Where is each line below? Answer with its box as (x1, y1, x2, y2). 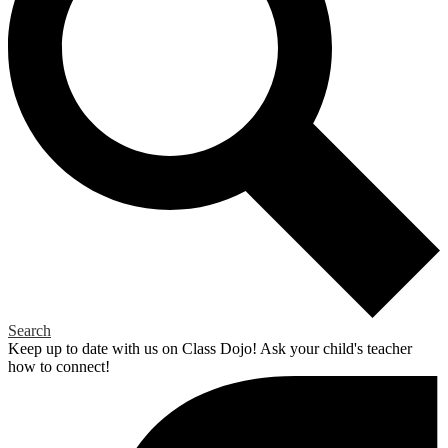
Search (8, 321, 51, 339)
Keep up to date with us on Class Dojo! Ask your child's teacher (8, 339, 412, 357)
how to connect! (8, 357, 110, 375)
